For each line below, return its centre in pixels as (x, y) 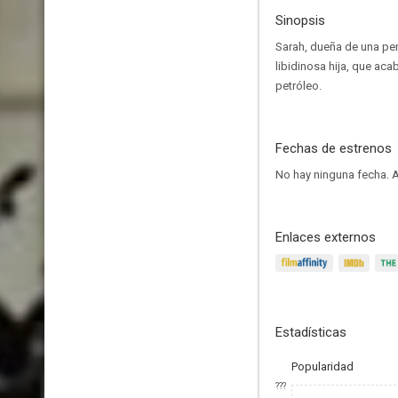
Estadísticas (311, 332)
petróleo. (298, 86)
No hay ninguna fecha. (334, 175)
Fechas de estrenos (334, 148)
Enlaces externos (326, 237)
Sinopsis (300, 20)
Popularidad (322, 366)
